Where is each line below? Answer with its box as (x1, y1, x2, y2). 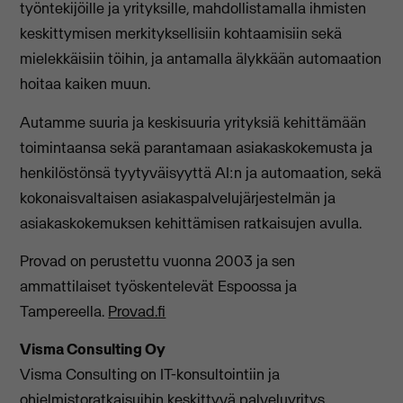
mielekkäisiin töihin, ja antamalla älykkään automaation (20, 49, 382, 69)
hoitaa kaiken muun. (20, 74, 151, 94)
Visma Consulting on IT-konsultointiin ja (20, 364, 281, 385)
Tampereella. (20, 301, 109, 322)
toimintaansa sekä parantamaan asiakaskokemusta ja (20, 137, 373, 157)
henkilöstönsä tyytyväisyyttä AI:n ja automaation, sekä (20, 162, 382, 183)
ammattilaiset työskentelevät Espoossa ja (20, 276, 298, 297)
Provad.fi (108, 301, 166, 322)
